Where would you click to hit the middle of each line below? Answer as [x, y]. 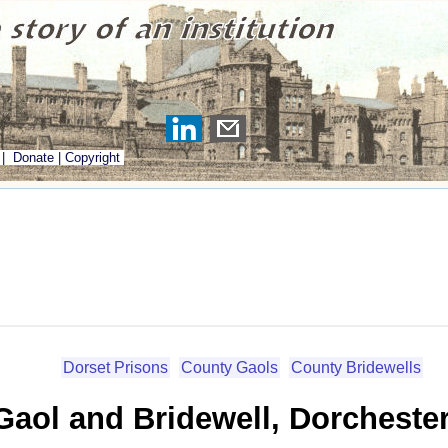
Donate [33, 157]
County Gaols [229, 367]
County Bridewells [356, 367]
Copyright [92, 157]
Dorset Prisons [115, 367]
